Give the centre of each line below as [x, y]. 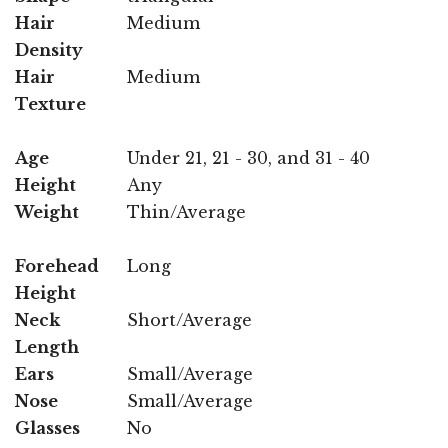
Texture [50, 103]
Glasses [47, 427]
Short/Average [189, 319]
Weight [47, 211]
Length [47, 346]
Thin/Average [186, 211]
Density [49, 49]
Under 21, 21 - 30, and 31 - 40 [248, 157]
